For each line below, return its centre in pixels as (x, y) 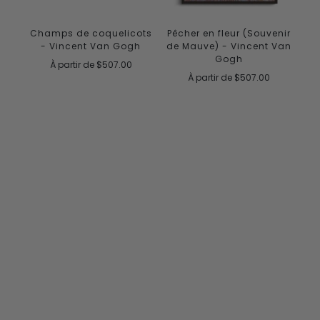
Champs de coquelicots (91, 34)
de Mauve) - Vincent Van (229, 46)
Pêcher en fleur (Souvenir (229, 34)
